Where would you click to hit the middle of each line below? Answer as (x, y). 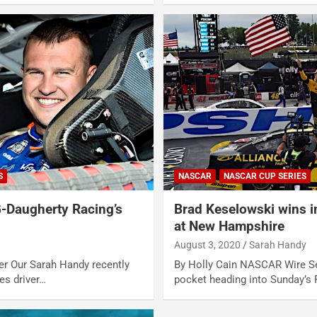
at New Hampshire (229, 226)
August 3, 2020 (207, 245)
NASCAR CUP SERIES (265, 177)
